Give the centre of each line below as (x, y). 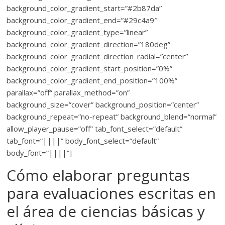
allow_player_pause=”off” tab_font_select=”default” (95, 129)
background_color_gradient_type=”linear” (77, 32)
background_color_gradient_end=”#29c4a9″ (82, 20)
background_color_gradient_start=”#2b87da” (84, 8)
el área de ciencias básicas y (106, 211)
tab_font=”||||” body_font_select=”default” (83, 141)
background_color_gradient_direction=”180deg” (89, 44)
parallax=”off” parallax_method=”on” (68, 92)
